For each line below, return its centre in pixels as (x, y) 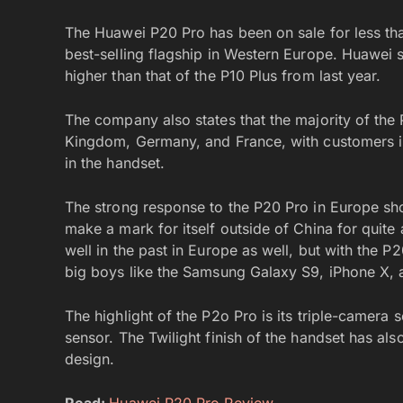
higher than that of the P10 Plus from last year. (223, 75)
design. (90, 358)
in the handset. (115, 162)
